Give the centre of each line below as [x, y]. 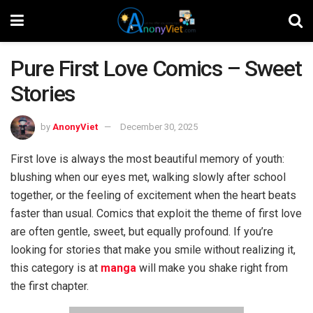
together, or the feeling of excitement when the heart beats [153, 195]
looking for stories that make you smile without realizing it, [153, 249]
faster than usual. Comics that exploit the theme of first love [156, 213]
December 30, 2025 [159, 126]
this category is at [56, 268]
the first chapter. [50, 286]
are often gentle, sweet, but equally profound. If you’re [142, 231]
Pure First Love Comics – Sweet [156, 68]
